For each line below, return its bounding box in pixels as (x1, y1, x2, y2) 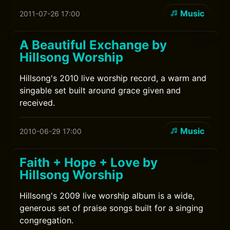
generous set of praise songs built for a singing (20, 203, 204, 213)
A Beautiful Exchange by (20, 37, 167, 52)
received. (20, 98, 55, 108)
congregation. (20, 215, 74, 225)
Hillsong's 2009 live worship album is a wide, (20, 190, 195, 201)
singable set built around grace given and (20, 85, 181, 95)
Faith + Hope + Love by (20, 155, 158, 170)
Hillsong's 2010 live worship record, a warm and (20, 73, 207, 83)
